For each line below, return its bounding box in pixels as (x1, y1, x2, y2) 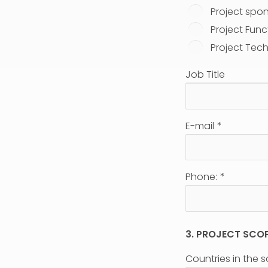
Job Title (185, 67, 225, 81)
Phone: (185, 170, 217, 184)
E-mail (185, 118, 214, 133)
